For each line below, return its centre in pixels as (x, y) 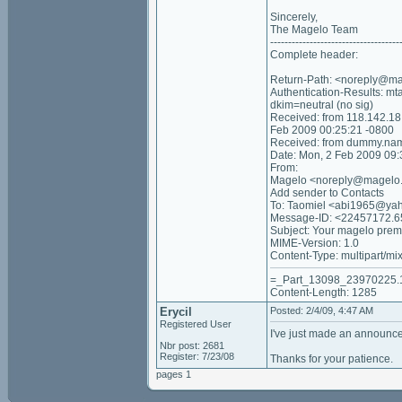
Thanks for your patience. (332, 359)
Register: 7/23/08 (197, 356)
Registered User (196, 324)
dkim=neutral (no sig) (322, 105)
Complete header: (314, 55)
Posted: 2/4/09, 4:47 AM (322, 310)
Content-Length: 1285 (323, 293)
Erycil (176, 312)
